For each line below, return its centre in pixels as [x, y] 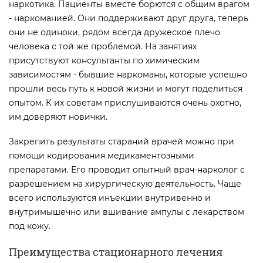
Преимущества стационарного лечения [116, 252]
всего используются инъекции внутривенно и [110, 198]
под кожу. [30, 226]
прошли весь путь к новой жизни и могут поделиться [126, 88]
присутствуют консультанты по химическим [104, 60]
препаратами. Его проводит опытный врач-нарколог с [127, 169]
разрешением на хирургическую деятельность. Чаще [125, 183]
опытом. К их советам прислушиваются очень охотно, [125, 102]
